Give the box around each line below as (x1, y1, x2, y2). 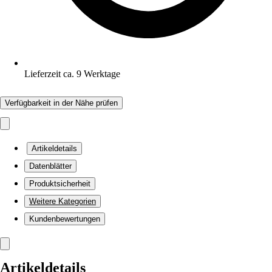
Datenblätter (29, 161, 72, 171)
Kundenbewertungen (29, 214, 100, 223)
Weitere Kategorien (29, 197, 96, 206)
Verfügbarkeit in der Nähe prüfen (5, 98, 118, 107)
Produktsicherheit (29, 179, 90, 188)
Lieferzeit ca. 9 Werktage (24, 69, 120, 79)
